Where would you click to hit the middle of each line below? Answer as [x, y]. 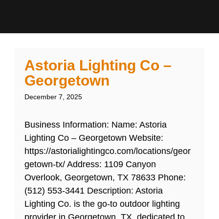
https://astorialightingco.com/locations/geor [108, 151]
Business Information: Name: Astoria [96, 125]
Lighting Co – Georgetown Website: [94, 138]
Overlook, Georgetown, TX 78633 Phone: [105, 178]
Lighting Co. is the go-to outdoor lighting [102, 204]
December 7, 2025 [53, 97]
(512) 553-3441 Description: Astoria [94, 191]
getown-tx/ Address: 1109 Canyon [90, 164]
